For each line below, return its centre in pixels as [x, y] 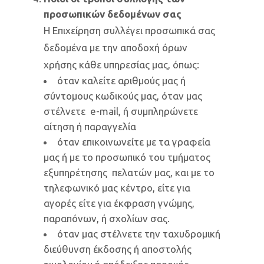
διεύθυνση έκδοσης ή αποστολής [118, 249]
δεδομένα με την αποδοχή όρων [115, 47]
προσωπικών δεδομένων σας [113, 14]
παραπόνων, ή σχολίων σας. [107, 218]
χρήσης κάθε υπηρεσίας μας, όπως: [121, 65]
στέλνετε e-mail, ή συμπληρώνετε [121, 111]
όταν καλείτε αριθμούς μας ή [121, 80]
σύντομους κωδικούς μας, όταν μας [123, 96]
